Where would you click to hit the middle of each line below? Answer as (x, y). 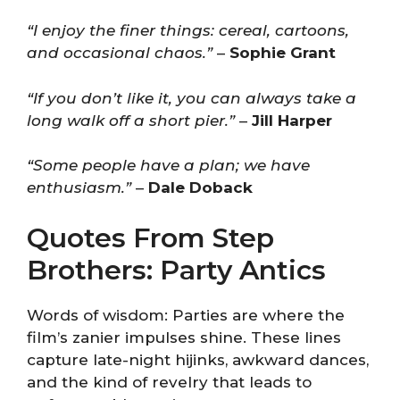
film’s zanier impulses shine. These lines (184, 337)
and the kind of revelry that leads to (169, 382)
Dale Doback (200, 187)
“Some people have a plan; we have (168, 165)
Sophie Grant (283, 53)
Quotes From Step (150, 237)
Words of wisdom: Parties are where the (186, 315)
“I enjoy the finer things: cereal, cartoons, (188, 30)
